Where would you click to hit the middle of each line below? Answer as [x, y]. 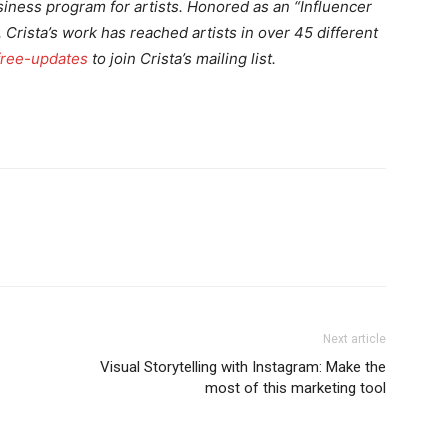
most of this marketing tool [295, 388]
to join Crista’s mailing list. [182, 59]
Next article [354, 339]
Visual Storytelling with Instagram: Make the [243, 367]
